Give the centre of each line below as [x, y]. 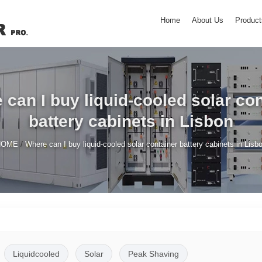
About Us [208, 20]
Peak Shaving [153, 254]
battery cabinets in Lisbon [131, 121]
